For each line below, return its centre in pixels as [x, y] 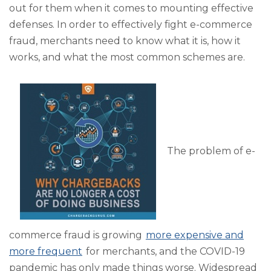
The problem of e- [211, 151]
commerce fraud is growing [77, 235]
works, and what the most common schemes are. [127, 57]
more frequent [46, 252]
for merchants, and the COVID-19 [165, 252]
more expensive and [194, 235]
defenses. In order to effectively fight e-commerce [131, 24]
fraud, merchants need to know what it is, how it [125, 41]
